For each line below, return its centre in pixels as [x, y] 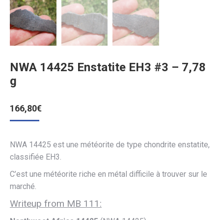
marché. [23, 186]
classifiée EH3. [36, 157]
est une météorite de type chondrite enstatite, [131, 144]
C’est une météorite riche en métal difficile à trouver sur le [109, 174]
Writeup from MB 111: [56, 203]
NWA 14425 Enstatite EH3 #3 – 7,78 [108, 67]
